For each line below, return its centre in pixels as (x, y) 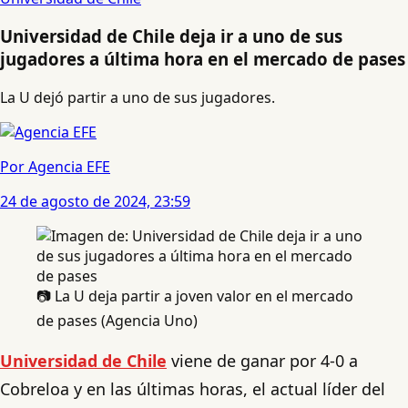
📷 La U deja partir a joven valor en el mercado (195, 296)
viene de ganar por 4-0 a (262, 360)
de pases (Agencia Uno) (117, 320)
